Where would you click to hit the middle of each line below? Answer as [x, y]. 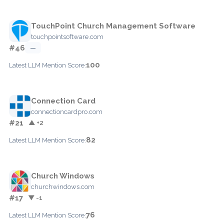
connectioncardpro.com [67, 111]
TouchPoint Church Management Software [113, 26]
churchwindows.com [63, 186]
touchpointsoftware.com [67, 36]
